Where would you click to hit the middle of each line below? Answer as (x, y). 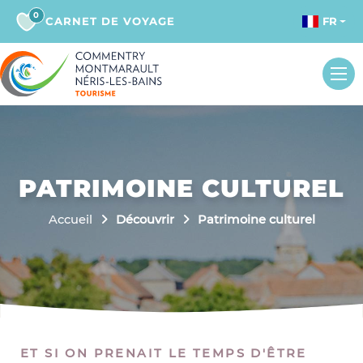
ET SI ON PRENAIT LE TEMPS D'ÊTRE (164, 353)
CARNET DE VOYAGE (110, 21)
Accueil (70, 219)
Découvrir (145, 219)
